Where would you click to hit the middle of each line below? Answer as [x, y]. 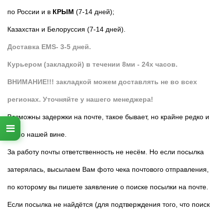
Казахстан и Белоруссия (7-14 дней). [66, 29]
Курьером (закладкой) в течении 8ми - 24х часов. [92, 64]
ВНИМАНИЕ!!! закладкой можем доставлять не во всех [102, 82]
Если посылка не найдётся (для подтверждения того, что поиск [109, 204]
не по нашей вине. [37, 134]
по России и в [30, 11]
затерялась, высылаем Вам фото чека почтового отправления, [108, 169]
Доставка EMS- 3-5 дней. [49, 46]
